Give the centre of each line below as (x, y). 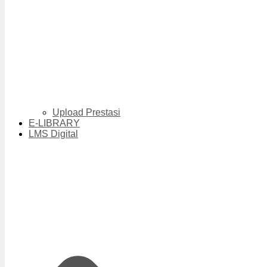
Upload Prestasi (86, 113)
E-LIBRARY (54, 123)
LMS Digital (53, 134)
